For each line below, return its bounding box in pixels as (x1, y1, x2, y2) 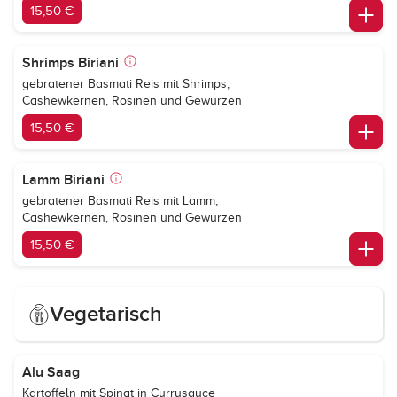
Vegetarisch (50, 301, 162, 327)
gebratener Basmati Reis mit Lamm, (22, 194, 218, 207)
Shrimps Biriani (22, 54, 119, 72)
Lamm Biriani (22, 171, 105, 189)
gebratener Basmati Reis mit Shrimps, (22, 77, 230, 90)
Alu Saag (22, 363, 80, 381)
